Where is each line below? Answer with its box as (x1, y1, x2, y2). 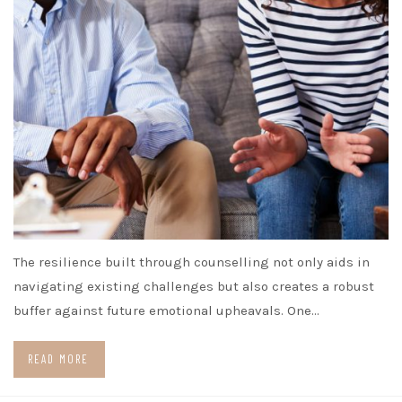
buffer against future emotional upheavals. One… (13, 302, 319, 319)
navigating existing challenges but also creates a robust (13, 278, 374, 295)
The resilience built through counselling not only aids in (13, 254, 370, 271)
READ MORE (28, 352, 89, 367)
